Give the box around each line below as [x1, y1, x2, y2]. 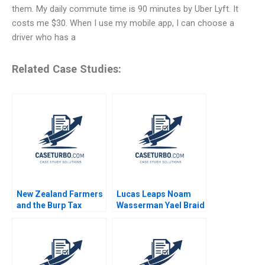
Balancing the [17, 211, 70, 221]
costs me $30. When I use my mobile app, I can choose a [12, 18, 234, 28]
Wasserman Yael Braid [117, 200, 205, 210]
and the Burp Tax [17, 200, 82, 210]
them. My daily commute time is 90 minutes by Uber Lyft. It [12, 4, 238, 14]
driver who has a [12, 32, 76, 43]
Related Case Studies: [12, 63, 121, 76]
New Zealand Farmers [17, 189, 103, 199]
